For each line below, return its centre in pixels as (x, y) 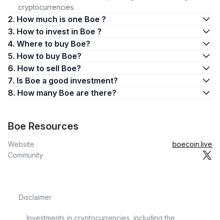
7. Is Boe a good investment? (67, 81)
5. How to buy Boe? (49, 56)
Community (26, 155)
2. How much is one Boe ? (61, 19)
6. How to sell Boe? (49, 68)
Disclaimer (35, 197)
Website (21, 144)
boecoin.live (192, 144)
